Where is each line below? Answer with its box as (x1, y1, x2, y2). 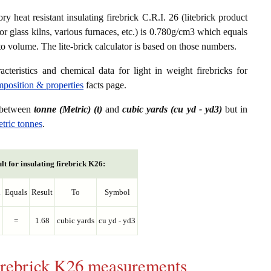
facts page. (83, 80, 126, 91)
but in (221, 104, 248, 115)
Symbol (104, 188, 130, 197)
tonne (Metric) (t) (33, 104, 103, 115)
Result (31, 188, 53, 197)
